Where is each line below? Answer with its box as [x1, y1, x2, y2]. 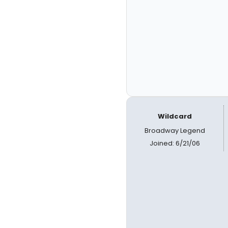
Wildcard [158, 111, 192, 121]
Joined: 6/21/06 [150, 138, 201, 148]
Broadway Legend [145, 125, 206, 135]
